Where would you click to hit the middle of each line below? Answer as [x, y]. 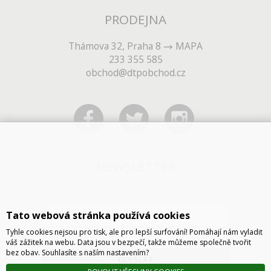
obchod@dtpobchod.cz [135, 73]
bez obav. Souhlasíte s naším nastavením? [77, 252]
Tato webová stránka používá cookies [98, 215]
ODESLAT [135, 260]
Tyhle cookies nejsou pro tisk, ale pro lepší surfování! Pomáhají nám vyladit [134, 232]
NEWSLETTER [135, 167]
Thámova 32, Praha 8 [116, 46]
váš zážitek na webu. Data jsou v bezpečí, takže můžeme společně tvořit [129, 242]
